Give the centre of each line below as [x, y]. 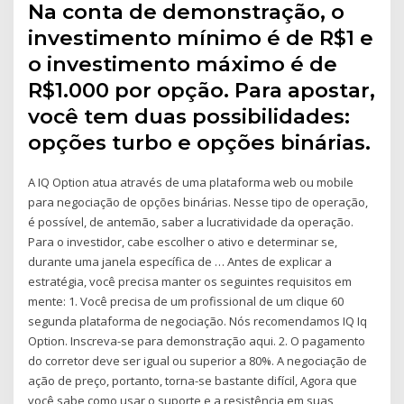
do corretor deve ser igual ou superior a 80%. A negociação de [198, 361]
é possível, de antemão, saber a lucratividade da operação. [191, 222]
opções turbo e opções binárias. [200, 143]
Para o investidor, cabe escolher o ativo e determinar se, [183, 242]
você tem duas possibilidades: [189, 117]
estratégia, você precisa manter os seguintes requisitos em [190, 282]
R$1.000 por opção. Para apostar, [202, 91]
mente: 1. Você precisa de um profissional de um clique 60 [186, 302]
